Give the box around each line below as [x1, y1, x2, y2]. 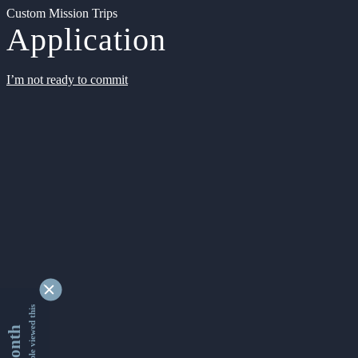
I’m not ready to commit [6, 73, 128, 86]
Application [6, 22, 166, 58]
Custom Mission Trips [6, 6, 117, 20]
